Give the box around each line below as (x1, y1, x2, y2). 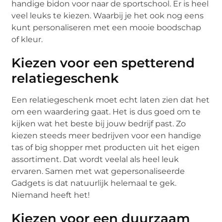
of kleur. (11, 34, 43, 44)
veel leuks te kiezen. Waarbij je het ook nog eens (11, 10, 204, 20)
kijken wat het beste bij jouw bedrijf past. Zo (11, 118, 186, 128)
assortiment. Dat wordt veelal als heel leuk (11, 154, 179, 164)
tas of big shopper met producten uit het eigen (11, 142, 200, 152)
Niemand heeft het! (11, 190, 90, 200)
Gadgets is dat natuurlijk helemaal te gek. (11, 178, 177, 188)
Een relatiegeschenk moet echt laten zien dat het (11, 95, 210, 105)
